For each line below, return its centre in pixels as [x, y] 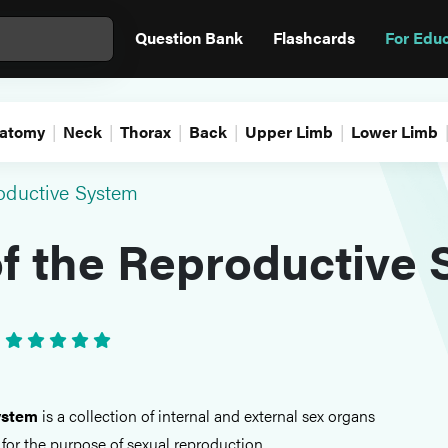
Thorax [145, 131]
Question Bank [189, 37]
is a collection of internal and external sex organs [206, 415]
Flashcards [314, 37]
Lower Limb [394, 131]
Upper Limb [288, 131]
